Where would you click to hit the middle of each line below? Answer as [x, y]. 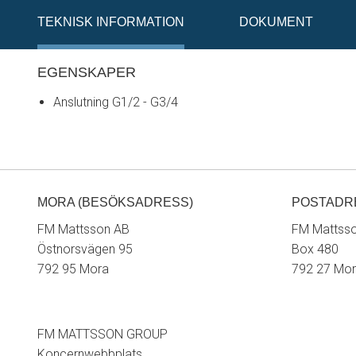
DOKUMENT [276, 22]
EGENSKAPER [87, 72]
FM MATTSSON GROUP [103, 334]
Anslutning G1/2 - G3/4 [116, 102]
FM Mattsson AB [83, 229]
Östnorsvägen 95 [85, 249]
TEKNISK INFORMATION [111, 22]
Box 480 [315, 249]
